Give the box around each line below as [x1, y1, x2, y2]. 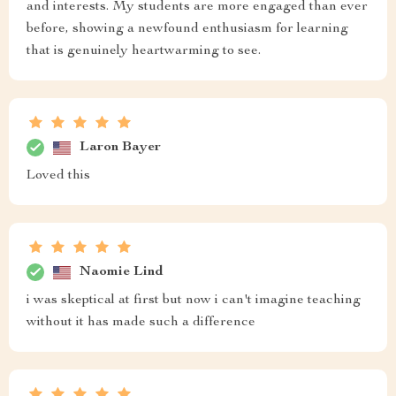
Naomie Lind [80, 264, 164, 279]
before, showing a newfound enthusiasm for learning [27, 22, 348, 36]
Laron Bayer [80, 140, 161, 155]
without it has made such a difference [27, 316, 255, 330]
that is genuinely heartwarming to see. [27, 44, 261, 58]
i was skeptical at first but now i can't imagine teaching [27, 293, 361, 308]
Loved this [27, 169, 90, 183]
